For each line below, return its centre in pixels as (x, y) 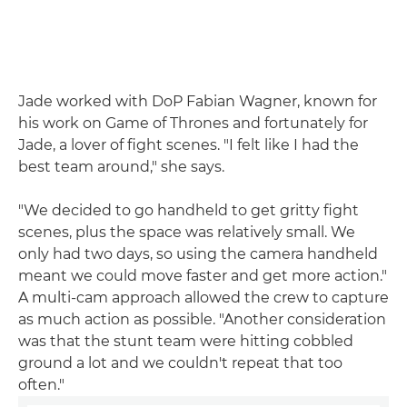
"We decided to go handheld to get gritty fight (189, 211)
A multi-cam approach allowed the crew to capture (203, 298)
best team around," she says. (121, 167)
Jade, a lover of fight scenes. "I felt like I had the (189, 145)
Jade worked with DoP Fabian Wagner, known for (198, 102)
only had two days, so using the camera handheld (198, 254)
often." (41, 385)
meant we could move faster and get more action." (203, 276)
